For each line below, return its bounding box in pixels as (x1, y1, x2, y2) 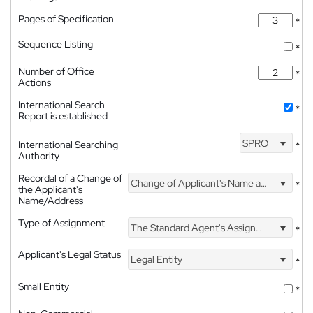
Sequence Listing (18, 38, 93, 50)
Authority (18, 150, 59, 162)
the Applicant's (18, 183, 82, 196)
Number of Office (18, 65, 94, 78)
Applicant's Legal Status (18, 248, 121, 261)
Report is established (18, 110, 108, 122)
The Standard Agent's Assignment (129, 221, 256, 234)
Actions (18, 76, 51, 89)
